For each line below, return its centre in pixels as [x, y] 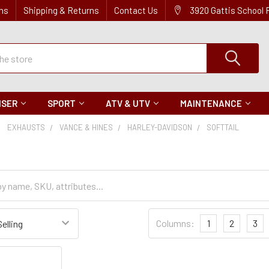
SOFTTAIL [223, 127]
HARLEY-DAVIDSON [160, 127]
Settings [165, 229]
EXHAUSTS [26, 127]
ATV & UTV [128, 103]
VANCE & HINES [86, 127]
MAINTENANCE [211, 103]
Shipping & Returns [61, 10]
